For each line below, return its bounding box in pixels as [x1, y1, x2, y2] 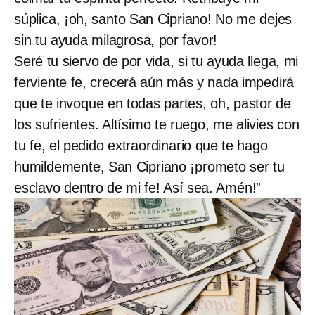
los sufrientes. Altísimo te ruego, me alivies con [14, 116, 300, 132]
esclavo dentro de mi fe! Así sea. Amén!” [14, 179, 262, 195]
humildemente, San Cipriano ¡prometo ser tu [14, 158, 285, 174]
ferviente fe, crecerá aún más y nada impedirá [14, 74, 295, 90]
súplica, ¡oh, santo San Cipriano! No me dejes [14, 11, 292, 27]
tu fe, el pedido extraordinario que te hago [14, 137, 268, 153]
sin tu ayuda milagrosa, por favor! [14, 32, 218, 48]
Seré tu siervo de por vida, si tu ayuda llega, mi [14, 53, 299, 69]
